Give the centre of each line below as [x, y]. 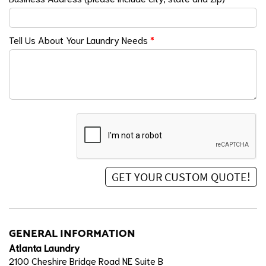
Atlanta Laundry [44, 247]
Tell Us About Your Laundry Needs [80, 39]
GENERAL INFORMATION [72, 233]
